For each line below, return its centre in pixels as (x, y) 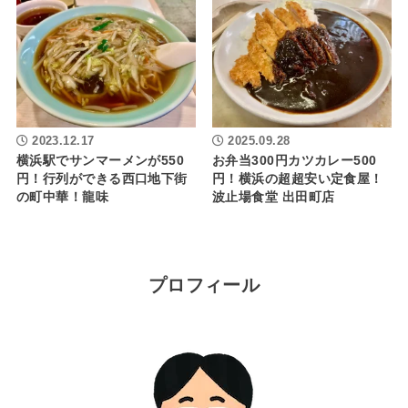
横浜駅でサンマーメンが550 (100, 161)
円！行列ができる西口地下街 (102, 179)
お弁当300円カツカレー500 (295, 161)
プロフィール (204, 286)
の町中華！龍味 (62, 198)
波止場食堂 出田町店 (274, 198)
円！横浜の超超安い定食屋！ (298, 179)
